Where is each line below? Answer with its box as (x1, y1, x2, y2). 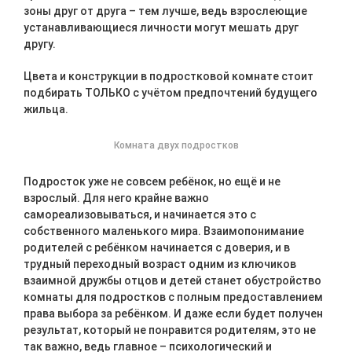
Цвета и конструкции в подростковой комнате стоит (24, 70, 313, 82)
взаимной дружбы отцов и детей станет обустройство (24, 274, 321, 287)
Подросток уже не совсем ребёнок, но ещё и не (24, 175, 280, 188)
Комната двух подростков (113, 140, 239, 151)
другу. (24, 38, 56, 50)
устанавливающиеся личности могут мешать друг (24, 21, 299, 34)
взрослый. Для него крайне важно (24, 192, 209, 204)
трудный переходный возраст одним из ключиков (24, 258, 296, 270)
